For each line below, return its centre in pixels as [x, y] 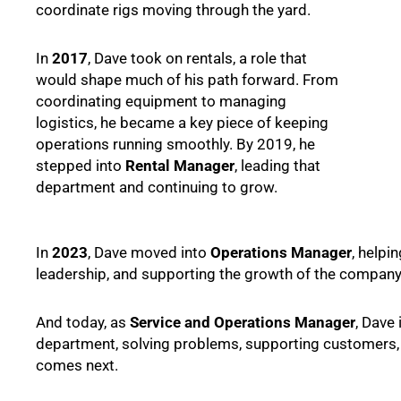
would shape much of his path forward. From [187, 79]
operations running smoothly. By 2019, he [175, 144]
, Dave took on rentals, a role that [197, 58]
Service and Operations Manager [243, 323]
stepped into [81, 165]
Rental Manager [180, 165]
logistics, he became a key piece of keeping [182, 122]
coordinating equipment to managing [161, 101]
